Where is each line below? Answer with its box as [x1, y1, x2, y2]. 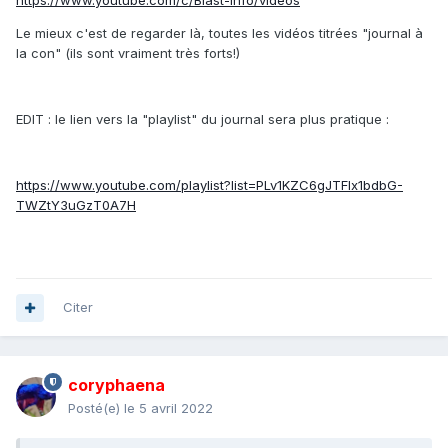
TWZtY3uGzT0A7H [16, 197, 136, 214]
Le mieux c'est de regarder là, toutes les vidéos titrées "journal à [16, 25, 423, 42]
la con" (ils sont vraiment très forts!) [16, 45, 240, 62]
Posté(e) [68, 400, 124, 417]
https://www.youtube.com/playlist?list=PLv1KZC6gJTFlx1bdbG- [16, 177, 403, 194]
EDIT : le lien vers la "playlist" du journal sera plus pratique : [16, 111, 393, 128]
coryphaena [68, 375, 165, 396]
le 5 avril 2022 [124, 400, 213, 417]
